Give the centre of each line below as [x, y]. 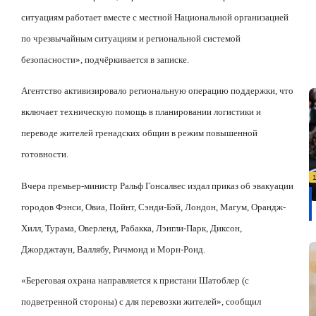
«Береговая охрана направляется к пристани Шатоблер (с [135, 281]
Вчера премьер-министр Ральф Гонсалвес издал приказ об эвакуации [157, 186]
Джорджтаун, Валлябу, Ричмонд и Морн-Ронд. [113, 249]
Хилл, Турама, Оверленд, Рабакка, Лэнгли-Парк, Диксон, [132, 228]
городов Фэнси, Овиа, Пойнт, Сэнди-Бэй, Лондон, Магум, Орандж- [153, 207]
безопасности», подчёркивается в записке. [105, 60]
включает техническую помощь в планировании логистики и [141, 112]
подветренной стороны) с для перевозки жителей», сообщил [141, 302]
